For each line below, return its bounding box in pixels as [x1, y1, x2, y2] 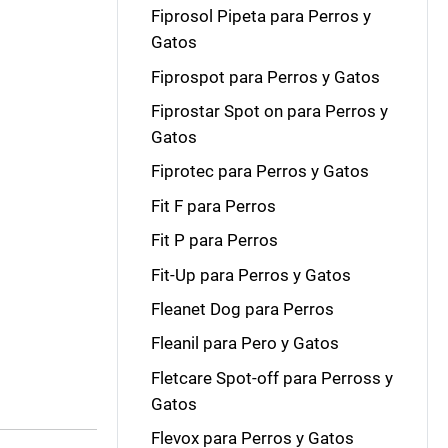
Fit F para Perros [150, 195, 276, 216]
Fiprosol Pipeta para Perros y [150, 6, 371, 27]
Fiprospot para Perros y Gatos [150, 66, 380, 87]
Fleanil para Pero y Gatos [150, 333, 339, 354]
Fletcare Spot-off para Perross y [150, 367, 393, 388]
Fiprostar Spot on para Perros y [150, 101, 388, 121]
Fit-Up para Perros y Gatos [150, 264, 351, 285]
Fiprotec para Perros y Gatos [150, 161, 369, 182]
